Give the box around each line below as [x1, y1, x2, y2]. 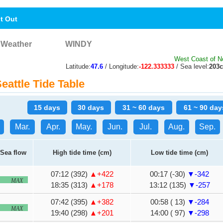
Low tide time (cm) [151, 149, 208, 156]
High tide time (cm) [52, 149, 111, 156]
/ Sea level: [174, 63, 209, 70]
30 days [78, 104, 104, 111]
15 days [34, 104, 60, 111]
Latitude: [66, 63, 91, 70]
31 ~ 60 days [122, 104, 165, 111]
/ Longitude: [103, 63, 139, 70]
